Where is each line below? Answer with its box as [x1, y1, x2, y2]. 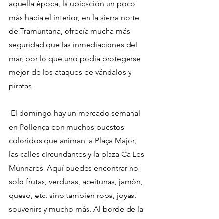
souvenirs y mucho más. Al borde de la [9, 204, 145, 214]
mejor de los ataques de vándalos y [9, 67, 133, 77]
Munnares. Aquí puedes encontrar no [9, 163, 140, 173]
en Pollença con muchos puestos [9, 122, 126, 132]
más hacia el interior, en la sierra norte [9, 13, 141, 22]
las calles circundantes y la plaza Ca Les [9, 150, 146, 159]
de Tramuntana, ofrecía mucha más [9, 26, 132, 36]
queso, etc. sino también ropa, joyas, [9, 191, 138, 200]
